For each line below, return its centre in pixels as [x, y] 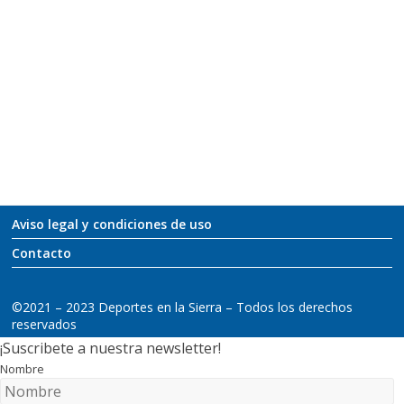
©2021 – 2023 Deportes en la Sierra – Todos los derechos [183, 307]
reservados [45, 324]
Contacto [42, 252]
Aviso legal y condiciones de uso [112, 224]
